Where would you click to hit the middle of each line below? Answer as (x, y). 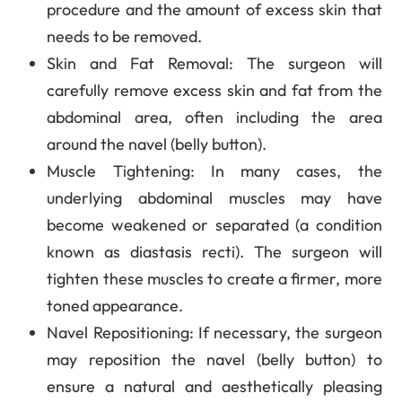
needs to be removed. (125, 36)
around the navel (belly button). (157, 144)
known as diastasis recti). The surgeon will (214, 251)
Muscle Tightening (118, 170)
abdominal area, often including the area (214, 117)
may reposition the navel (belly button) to (214, 359)
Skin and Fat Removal (138, 63)
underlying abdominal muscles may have (214, 197)
